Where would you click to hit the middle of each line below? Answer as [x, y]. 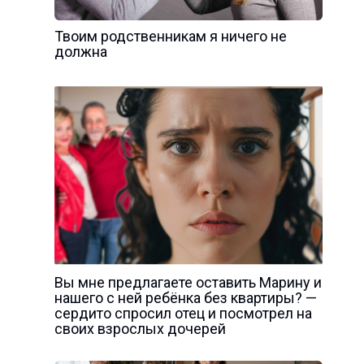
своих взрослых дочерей [140, 329]
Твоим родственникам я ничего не [170, 36]
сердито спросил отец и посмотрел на [183, 313]
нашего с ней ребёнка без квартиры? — [185, 298]
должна [80, 52]
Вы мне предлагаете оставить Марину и [188, 282]
